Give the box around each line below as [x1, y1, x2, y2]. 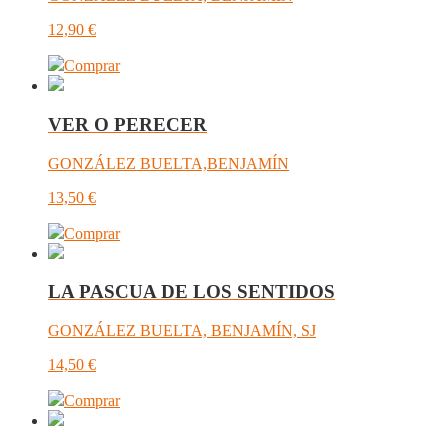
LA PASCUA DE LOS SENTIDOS [48, 281, 335, 303]
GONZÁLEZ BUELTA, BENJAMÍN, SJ [48, 321, 316, 339]
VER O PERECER [48, 113, 207, 135]
